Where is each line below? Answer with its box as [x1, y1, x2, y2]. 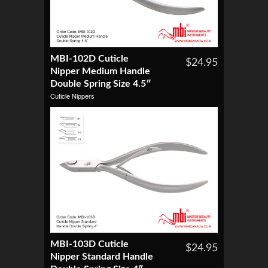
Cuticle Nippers [50, 91, 95, 101]
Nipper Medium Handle [50, 66, 150, 77]
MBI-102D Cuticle [50, 54, 129, 64]
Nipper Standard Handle [50, 252, 153, 262]
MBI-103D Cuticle [50, 239, 129, 249]
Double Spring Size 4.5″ [50, 79, 151, 89]
